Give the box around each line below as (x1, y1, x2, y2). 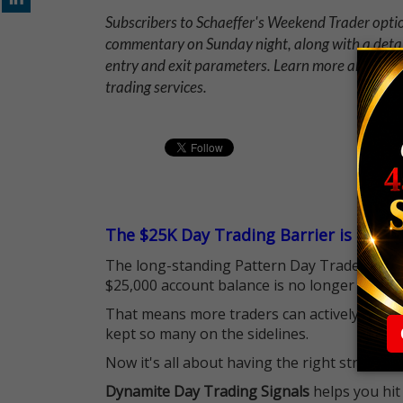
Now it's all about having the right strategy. (105, 353, 399, 372)
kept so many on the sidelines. (105, 324, 309, 344)
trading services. (105, 77, 207, 96)
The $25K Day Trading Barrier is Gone (105, 224, 397, 246)
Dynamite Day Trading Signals (105, 381, 309, 401)
